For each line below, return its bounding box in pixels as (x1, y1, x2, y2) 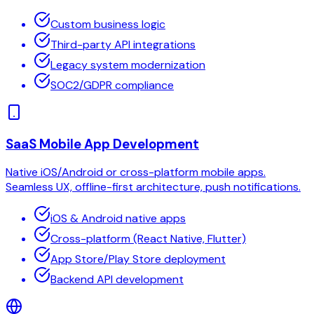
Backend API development (50, 271, 184, 287)
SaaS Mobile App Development (6, 135, 199, 153)
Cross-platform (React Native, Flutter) (50, 231, 246, 246)
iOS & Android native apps (50, 210, 186, 226)
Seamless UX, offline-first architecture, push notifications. (6, 179, 301, 194)
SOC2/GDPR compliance (50, 78, 174, 93)
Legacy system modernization (50, 57, 205, 73)
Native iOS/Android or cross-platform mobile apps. (6, 164, 266, 179)
